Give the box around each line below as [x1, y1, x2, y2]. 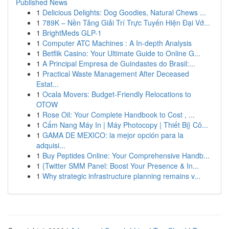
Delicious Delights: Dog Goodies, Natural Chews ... [42, 7, 206, 17]
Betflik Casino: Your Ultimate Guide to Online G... [42, 48, 200, 58]
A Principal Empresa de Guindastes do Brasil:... [42, 58, 195, 68]
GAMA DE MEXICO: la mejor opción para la [42, 130, 184, 140]
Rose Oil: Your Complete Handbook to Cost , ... [42, 109, 195, 120]
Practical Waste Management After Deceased [42, 68, 189, 79]
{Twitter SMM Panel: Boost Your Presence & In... [42, 161, 199, 171]
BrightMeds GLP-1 [42, 28, 102, 38]
